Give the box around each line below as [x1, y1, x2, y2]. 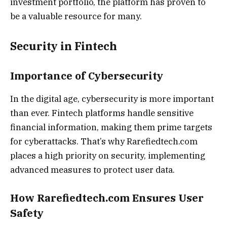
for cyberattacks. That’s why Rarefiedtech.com [10, 135, 198, 147]
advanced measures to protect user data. [10, 164, 175, 175]
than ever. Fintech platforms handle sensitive [10, 107, 194, 119]
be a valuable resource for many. [10, 10, 142, 22]
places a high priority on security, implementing [10, 149, 205, 161]
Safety [10, 206, 44, 220]
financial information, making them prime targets [10, 121, 212, 133]
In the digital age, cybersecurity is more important [10, 93, 214, 104]
